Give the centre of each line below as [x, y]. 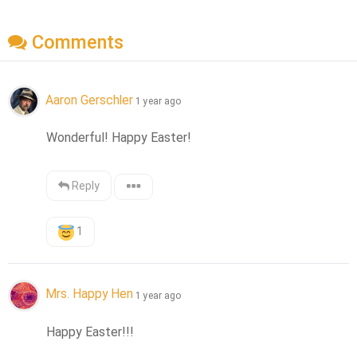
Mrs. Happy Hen [89, 294]
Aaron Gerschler [89, 100]
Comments [75, 43]
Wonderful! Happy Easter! [119, 138]
